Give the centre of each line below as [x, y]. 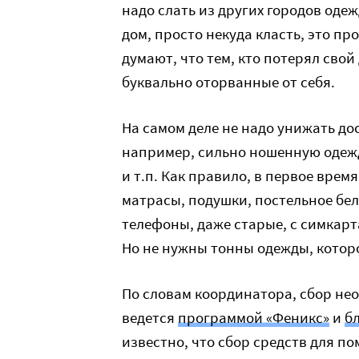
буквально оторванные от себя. [228, 82]
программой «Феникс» [254, 317]
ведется [150, 317]
